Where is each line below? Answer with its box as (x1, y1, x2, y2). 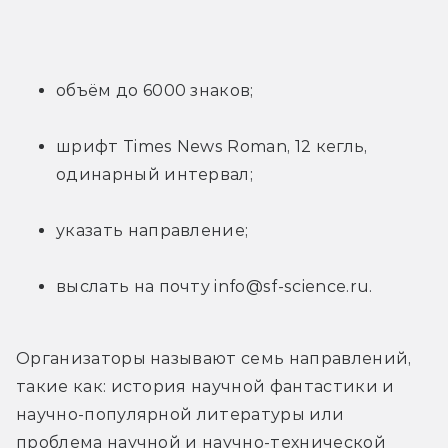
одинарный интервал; (56, 164, 254, 184)
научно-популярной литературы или (16, 404, 345, 424)
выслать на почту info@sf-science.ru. (56, 276, 373, 296)
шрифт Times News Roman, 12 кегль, (56, 136, 368, 156)
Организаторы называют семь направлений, (16, 348, 412, 368)
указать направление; (56, 220, 249, 240)
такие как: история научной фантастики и (16, 376, 395, 396)
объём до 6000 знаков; (56, 80, 254, 100)
